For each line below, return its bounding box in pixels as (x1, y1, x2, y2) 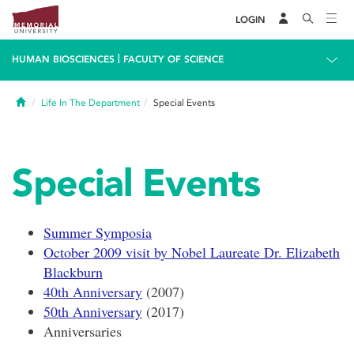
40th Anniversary (43, 282, 142, 301)
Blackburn (43, 262, 103, 281)
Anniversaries (43, 322, 122, 341)
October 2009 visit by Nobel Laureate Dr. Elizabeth (43, 243, 340, 262)
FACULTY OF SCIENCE (123, 54, 224, 65)
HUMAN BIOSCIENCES (12, 54, 115, 65)
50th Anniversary (43, 302, 142, 321)
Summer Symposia (43, 223, 152, 242)
